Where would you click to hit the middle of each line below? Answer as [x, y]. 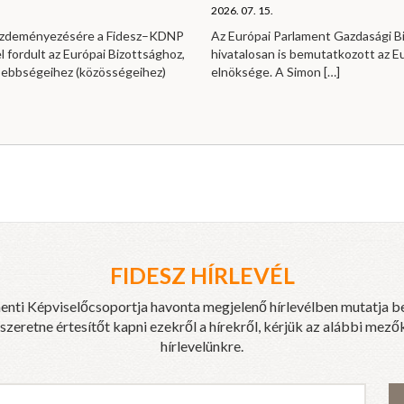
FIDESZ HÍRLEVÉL [202, 275]
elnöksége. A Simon [267, 71]
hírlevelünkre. [202, 345]
